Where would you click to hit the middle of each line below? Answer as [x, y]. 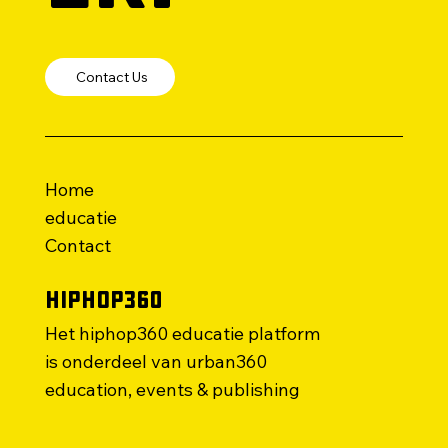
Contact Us [111, 77]
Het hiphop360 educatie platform [182, 334]
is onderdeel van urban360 [157, 362]
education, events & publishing [172, 390]
